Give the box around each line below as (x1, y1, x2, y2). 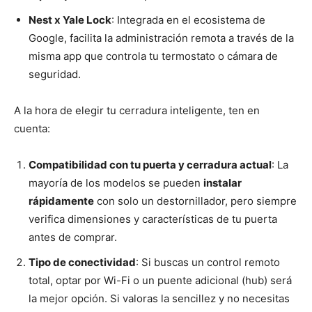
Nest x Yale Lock (29, 13, 111, 27)
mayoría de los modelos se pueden (29, 176, 203, 190)
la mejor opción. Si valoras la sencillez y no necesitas (29, 292, 290, 306)
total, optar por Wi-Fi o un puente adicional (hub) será (29, 274, 292, 288)
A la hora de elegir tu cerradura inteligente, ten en (14, 104, 260, 118)
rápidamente (29, 194, 94, 208)
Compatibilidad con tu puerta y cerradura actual (29, 158, 272, 172)
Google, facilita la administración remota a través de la (29, 31, 294, 45)
